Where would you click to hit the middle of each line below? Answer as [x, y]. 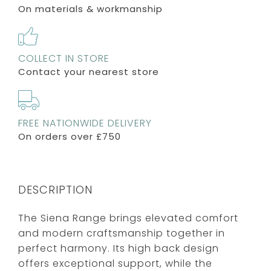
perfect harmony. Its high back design [119, 248]
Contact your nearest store [89, 71]
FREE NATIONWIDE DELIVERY [85, 123]
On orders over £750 [70, 136]
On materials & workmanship [90, 8]
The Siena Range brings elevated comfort [128, 218]
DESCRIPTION [55, 189]
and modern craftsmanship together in [122, 233]
